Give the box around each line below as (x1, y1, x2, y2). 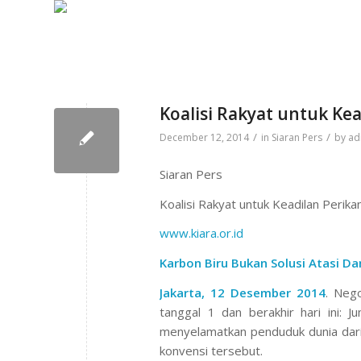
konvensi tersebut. (160, 342, 263, 359)
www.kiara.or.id (160, 225, 243, 242)
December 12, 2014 (160, 131, 249, 144)
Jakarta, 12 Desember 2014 (160, 284, 326, 301)
